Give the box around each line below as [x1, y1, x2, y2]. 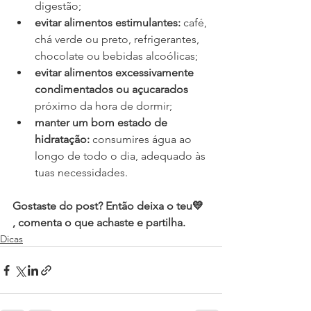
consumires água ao [92, 133, 194, 146]
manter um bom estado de [35, 116, 170, 130]
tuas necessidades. [35, 166, 128, 180]
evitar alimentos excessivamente [35, 66, 196, 80]
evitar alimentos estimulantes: [35, 16, 183, 30]
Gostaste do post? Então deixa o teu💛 [12, 199, 206, 213]
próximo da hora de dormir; [35, 99, 172, 113]
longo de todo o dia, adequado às [35, 149, 208, 163]
